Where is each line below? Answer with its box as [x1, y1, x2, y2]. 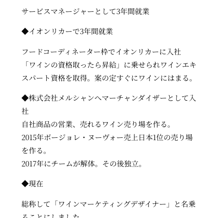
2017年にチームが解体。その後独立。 [21, 158, 146, 169]
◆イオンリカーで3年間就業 [21, 26, 113, 36]
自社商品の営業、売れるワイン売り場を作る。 [21, 119, 175, 129]
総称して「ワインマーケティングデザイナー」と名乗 [21, 198, 196, 209]
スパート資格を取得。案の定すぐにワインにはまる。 [21, 72, 197, 83]
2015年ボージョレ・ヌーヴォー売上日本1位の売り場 [21, 132, 193, 143]
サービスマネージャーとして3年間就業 [21, 5, 149, 16]
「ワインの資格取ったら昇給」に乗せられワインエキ [21, 59, 197, 70]
